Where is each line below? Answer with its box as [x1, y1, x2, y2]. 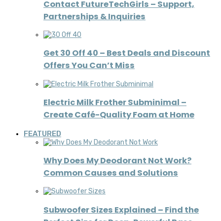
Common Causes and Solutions [43, 167, 178, 179]
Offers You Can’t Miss [43, 60, 135, 72]
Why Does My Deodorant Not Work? [43, 154, 191, 166]
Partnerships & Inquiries [43, 10, 146, 22]
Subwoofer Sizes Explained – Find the [43, 204, 199, 216]
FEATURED [24, 129, 61, 138]
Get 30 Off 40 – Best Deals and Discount [43, 47, 210, 59]
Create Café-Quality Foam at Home [43, 109, 194, 121]
